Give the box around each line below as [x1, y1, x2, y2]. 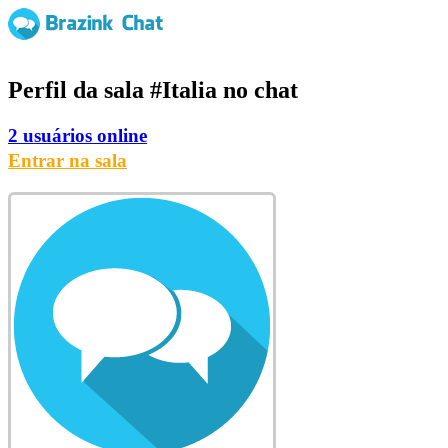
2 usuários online [8, 124, 147, 146]
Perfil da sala [8, 76, 150, 103]
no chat [217, 76, 298, 103]
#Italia [150, 76, 217, 103]
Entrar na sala [8, 149, 127, 171]
